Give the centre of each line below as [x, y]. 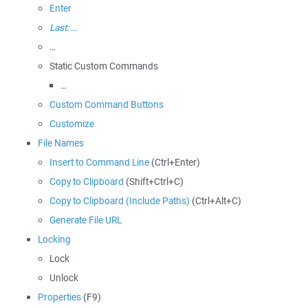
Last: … [63, 27]
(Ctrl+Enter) [175, 162]
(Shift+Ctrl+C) [154, 181]
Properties [59, 297]
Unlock [64, 278]
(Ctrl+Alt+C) [216, 201]
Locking [54, 239]
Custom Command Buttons [107, 104]
